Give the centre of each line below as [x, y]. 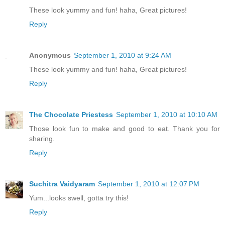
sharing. [42, 138]
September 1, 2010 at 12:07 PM [149, 184]
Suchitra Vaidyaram [62, 184]
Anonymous [50, 55]
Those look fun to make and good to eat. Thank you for [125, 128]
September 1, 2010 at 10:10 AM [167, 114]
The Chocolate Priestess [71, 114]
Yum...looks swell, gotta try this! [79, 198]
